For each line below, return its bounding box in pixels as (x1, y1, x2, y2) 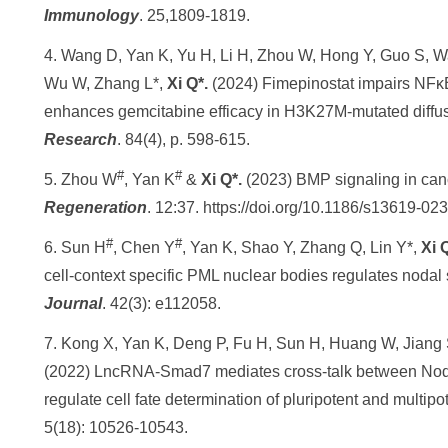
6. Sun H (44, 239, 106, 256)
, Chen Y (113, 239, 175, 256)
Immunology (44, 7, 139, 24)
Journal (44, 295, 102, 312)
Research (44, 131, 117, 148)
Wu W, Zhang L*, (44, 75, 167, 92)
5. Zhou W (44, 171, 117, 188)
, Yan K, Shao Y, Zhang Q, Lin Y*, (182, 239, 421, 256)
